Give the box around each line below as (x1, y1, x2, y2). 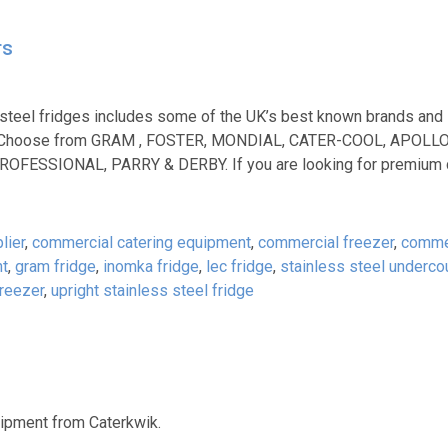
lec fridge (205, 257, 273, 276)
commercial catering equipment (31, 233, 251, 252)
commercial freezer (257, 233, 394, 252)
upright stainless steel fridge (50, 281, 254, 300)
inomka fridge (102, 257, 199, 276)
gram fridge (14, 257, 96, 276)
